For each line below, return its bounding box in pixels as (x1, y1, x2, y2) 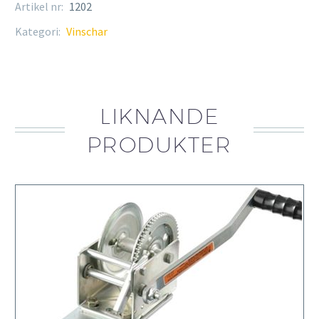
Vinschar (66, 24, 108, 39)
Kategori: (15, 24, 63, 39)
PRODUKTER (86, 132, 232, 158)
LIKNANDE (100, 103, 219, 130)
